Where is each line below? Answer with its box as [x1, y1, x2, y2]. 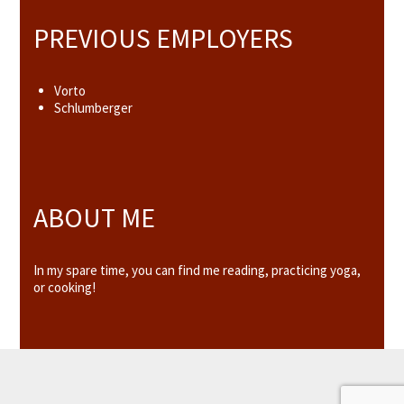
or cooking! [33, 279, 96, 297]
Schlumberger [53, 98, 133, 116]
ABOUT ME [33, 200, 156, 235]
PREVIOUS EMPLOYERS [33, 20, 294, 55]
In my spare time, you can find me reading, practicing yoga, [33, 262, 362, 280]
